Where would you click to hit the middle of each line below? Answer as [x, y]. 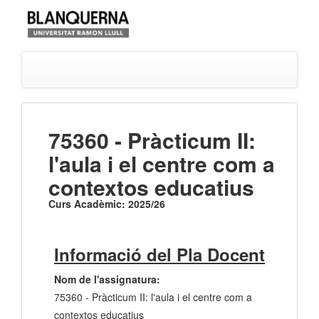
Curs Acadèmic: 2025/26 [107, 204]
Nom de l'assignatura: [107, 279]
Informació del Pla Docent [159, 255]
